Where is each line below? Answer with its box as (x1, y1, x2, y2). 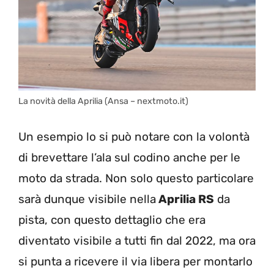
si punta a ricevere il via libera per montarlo (18, 254, 253, 268)
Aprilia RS (156, 191, 214, 206)
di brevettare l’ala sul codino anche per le (18, 150, 240, 165)
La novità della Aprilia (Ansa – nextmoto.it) (18, 96, 188, 107)
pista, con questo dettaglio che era (18, 212, 206, 227)
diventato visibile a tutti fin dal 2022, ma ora (18, 233, 256, 248)
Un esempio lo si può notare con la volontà (18, 129, 250, 144)
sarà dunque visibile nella (18, 191, 156, 206)
